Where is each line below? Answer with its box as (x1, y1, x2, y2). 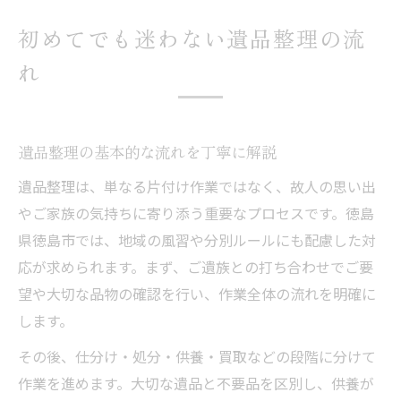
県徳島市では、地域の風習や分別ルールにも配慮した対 (18, 229, 376, 251)
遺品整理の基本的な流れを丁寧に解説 (18, 141, 277, 163)
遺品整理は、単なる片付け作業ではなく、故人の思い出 (18, 175, 376, 197)
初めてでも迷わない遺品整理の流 (18, 22, 367, 54)
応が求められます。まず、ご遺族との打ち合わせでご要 (18, 256, 373, 277)
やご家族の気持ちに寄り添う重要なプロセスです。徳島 (18, 202, 374, 224)
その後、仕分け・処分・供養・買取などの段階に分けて (18, 346, 376, 367)
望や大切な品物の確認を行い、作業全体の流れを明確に (18, 283, 376, 304)
